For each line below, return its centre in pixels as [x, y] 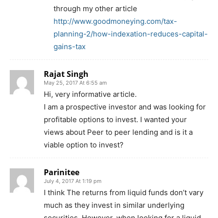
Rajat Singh [66, 74]
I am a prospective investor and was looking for [125, 107]
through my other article [95, 8]
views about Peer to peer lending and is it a [118, 132]
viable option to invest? [84, 145]
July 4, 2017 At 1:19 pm [73, 181]
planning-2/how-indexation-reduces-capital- [131, 34]
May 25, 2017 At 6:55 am [75, 82]
